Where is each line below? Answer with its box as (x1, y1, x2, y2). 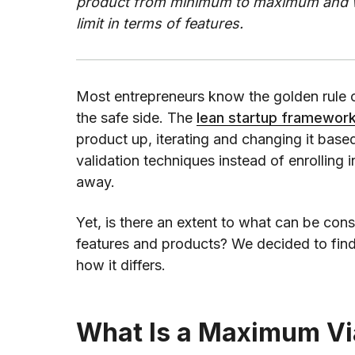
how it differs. (76, 257, 166, 274)
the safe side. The (76, 109, 197, 127)
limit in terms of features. (76, 15, 243, 32)
